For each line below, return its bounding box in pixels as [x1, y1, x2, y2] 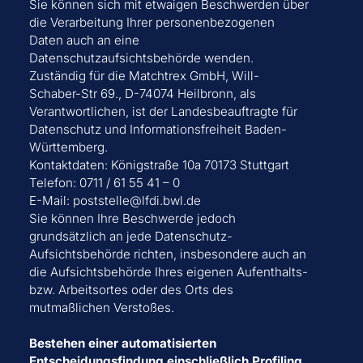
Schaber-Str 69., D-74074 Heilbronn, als [28, 86, 256, 102]
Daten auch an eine [28, 32, 139, 49]
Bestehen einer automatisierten [28, 335, 216, 352]
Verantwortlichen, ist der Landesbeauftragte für [28, 104, 297, 120]
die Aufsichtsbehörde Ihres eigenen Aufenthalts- [28, 264, 308, 280]
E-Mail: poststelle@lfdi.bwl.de [28, 193, 201, 209]
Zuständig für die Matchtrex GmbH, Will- [28, 68, 259, 84]
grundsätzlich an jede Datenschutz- [28, 228, 233, 245]
